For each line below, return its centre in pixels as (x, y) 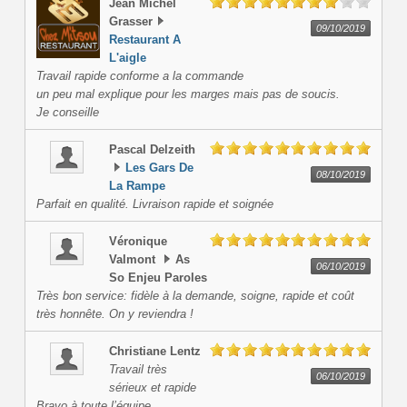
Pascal (127, 150)
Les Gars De (159, 168)
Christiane (139, 352)
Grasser (130, 22)
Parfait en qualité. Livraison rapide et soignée (154, 204)
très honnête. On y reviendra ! (114, 314)
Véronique (138, 242)
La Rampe (137, 186)
